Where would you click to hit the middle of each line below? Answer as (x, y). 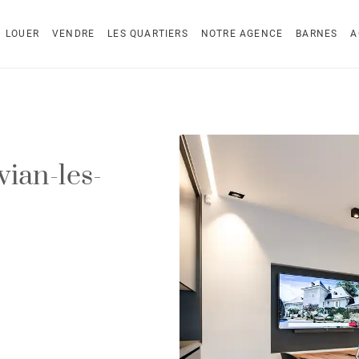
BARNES (317, 34)
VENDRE (73, 34)
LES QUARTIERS (148, 34)
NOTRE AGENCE (242, 34)
